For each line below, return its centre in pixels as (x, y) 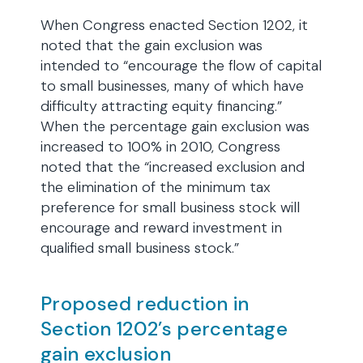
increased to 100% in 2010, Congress (160, 147)
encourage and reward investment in (161, 228)
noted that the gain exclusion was (152, 45)
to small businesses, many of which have (172, 86)
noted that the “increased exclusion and (173, 167)
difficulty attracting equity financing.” (161, 106)
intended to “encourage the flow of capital (181, 66)
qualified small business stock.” (140, 248)
